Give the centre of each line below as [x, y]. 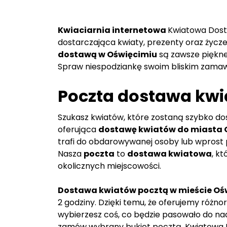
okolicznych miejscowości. [109, 166]
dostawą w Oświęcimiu [107, 55]
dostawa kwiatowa [169, 154]
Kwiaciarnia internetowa [113, 30]
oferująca [78, 130]
